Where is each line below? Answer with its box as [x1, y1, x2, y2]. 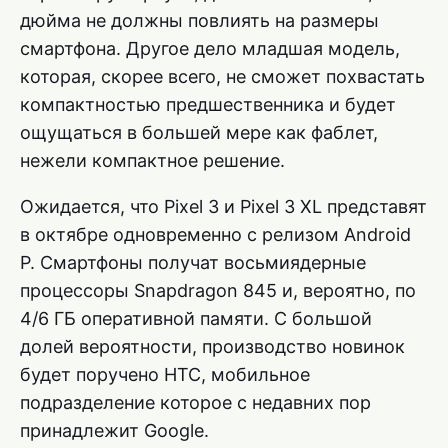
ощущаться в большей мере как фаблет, [20, 122, 378, 144]
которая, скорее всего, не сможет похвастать [20, 66, 425, 88]
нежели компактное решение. [20, 150, 285, 172]
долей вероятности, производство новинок [20, 336, 405, 358]
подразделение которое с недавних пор [20, 392, 371, 414]
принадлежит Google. [20, 420, 209, 442]
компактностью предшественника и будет [20, 94, 396, 116]
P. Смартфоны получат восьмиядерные [20, 252, 366, 274]
